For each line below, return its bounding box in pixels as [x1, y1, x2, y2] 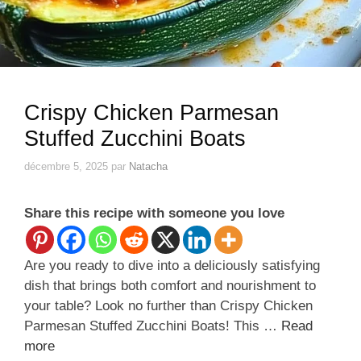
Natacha [129, 160, 168, 172]
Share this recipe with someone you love [24, 205, 284, 221]
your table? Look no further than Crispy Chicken [24, 297, 313, 313]
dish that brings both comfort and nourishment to [24, 277, 316, 293]
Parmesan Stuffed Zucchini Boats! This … [24, 317, 281, 334]
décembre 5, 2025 [24, 160, 108, 172]
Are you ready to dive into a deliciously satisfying [24, 257, 320, 273]
